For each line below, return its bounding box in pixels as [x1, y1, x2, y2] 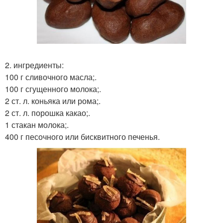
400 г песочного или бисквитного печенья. [5, 131, 160, 143]
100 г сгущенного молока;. [5, 83, 101, 95]
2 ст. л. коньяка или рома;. [5, 95, 101, 107]
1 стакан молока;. [5, 119, 69, 131]
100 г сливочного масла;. [5, 71, 97, 83]
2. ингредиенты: [5, 59, 64, 71]
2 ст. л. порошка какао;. [5, 107, 90, 119]
